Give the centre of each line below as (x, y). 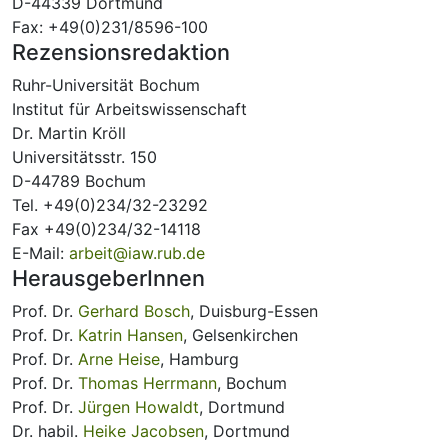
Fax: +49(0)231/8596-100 (110, 27)
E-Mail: (40, 253)
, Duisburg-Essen (254, 311)
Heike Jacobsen (143, 431)
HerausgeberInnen (108, 278)
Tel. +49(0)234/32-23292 (110, 205)
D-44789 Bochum (79, 181)
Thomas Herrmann (147, 383)
